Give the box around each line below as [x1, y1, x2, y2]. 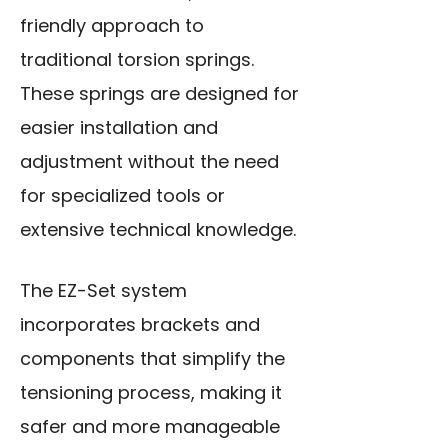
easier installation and [20, 115, 218, 141]
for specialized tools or [20, 183, 225, 209]
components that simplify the [20, 346, 285, 372]
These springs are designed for [20, 81, 299, 107]
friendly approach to [20, 13, 204, 39]
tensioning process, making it [20, 380, 282, 406]
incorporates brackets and [20, 312, 260, 338]
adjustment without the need [20, 149, 279, 175]
